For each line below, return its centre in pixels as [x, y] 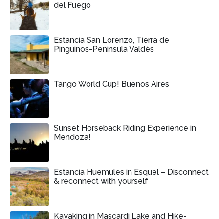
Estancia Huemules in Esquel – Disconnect [131, 172]
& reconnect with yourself [101, 181]
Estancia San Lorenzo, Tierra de [111, 40]
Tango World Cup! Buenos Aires [111, 84]
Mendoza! [72, 137]
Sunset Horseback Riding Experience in [125, 128]
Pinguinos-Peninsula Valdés [104, 49]
